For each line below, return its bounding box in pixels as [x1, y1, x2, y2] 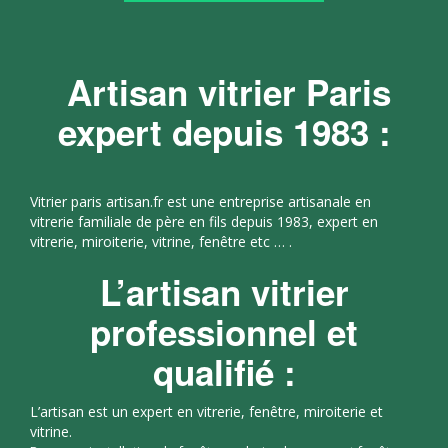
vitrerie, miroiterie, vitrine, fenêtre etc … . [30, 232, 292, 251]
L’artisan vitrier [99, 267, 349, 317]
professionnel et [90, 307, 358, 357]
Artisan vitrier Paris [57, 67, 391, 117]
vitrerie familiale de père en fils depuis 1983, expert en [30, 212, 378, 231]
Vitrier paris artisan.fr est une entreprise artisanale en [30, 192, 371, 211]
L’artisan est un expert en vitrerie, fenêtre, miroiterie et [30, 402, 383, 421]
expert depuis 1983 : [57, 107, 391, 157]
